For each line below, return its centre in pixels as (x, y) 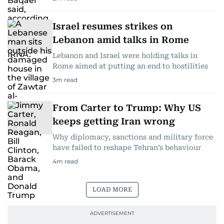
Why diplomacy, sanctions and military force (133, 137)
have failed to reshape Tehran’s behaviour (127, 147)
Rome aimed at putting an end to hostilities (130, 66)
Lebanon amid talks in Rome (121, 39)
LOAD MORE (112, 189)
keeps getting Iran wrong (114, 121)
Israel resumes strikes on (113, 26)
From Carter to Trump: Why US (127, 107)
